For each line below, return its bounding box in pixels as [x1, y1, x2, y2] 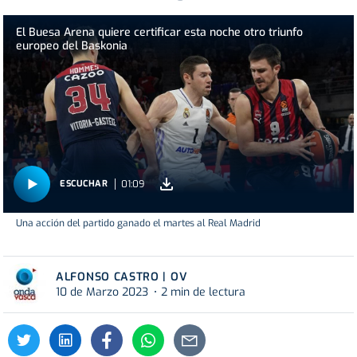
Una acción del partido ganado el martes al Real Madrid [16, 216, 261, 229]
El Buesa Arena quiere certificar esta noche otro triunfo [16, 25, 303, 41]
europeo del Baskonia [16, 38, 127, 54]
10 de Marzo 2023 [56, 284, 148, 300]
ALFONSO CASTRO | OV [56, 269, 188, 284]
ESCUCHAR [60, 178, 108, 190]
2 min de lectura [161, 284, 245, 300]
